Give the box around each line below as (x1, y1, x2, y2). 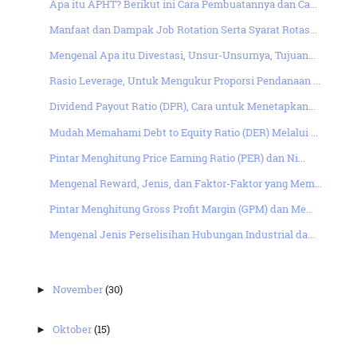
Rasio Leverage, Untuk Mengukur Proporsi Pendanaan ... (49, 74, 320, 88)
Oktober (53, 323, 95, 336)
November (53, 282, 106, 296)
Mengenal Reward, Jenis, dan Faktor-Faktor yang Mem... (49, 176, 322, 190)
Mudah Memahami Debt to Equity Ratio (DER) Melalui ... (49, 125, 318, 139)
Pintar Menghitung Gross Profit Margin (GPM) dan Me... (49, 202, 313, 216)
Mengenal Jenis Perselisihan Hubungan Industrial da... (49, 228, 315, 241)
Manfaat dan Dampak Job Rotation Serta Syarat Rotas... (49, 22, 317, 36)
